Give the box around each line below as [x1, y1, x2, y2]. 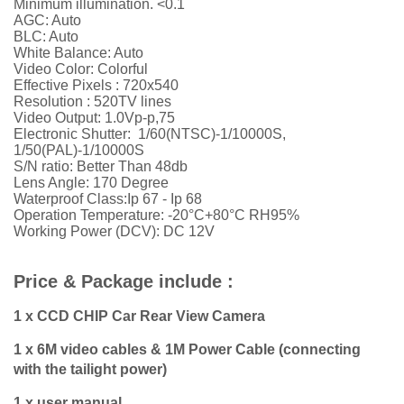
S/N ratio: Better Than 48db [14, 159, 188, 175]
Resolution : [14, 94, 94, 110]
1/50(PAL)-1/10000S [14, 142, 144, 159]
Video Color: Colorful [14, 61, 148, 78]
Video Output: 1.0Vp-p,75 [14, 110, 175, 126]
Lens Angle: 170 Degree [14, 175, 169, 191]
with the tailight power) [14, 362, 167, 378]
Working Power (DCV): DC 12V [14, 224, 215, 240]
